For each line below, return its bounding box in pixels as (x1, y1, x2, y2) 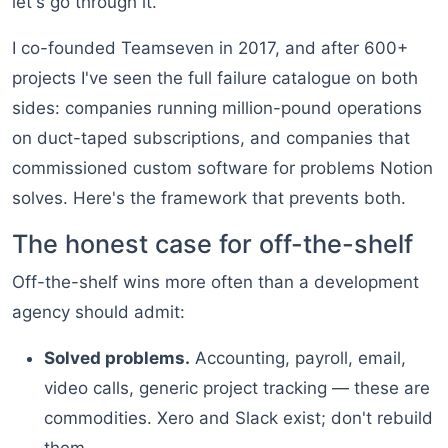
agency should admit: (12, 302, 185, 323)
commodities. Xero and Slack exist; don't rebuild (44, 408, 433, 429)
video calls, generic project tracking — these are (44, 378, 430, 399)
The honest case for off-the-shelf (12, 229, 413, 260)
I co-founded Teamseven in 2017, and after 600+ (12, 38, 408, 59)
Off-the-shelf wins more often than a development (12, 272, 419, 293)
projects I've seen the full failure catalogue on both (12, 68, 418, 89)
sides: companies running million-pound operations (12, 98, 422, 119)
